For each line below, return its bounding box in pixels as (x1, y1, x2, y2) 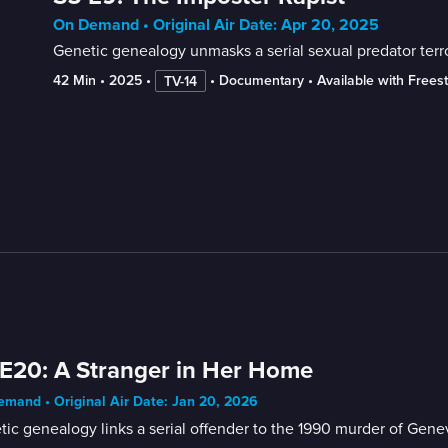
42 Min (52, 73, 96, 88)
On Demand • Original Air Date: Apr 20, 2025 (52, 14, 379, 35)
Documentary (218, 73, 304, 88)
